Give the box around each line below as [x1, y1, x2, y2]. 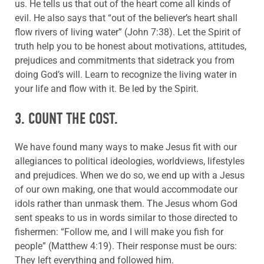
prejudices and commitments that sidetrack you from [15, 55, 235, 67]
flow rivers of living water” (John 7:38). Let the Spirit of [15, 27, 241, 38]
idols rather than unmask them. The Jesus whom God [15, 198, 237, 210]
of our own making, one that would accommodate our [15, 184, 237, 196]
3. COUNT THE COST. [15, 110, 121, 128]
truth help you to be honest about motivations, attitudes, [15, 41, 246, 52]
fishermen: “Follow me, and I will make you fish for [15, 226, 223, 238]
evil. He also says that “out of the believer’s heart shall [15, 12, 237, 24]
